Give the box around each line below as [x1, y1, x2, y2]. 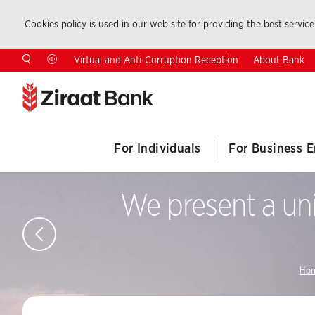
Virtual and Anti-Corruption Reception [74, 56, 238, 65]
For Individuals [114, 142, 201, 155]
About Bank [253, 55, 304, 65]
